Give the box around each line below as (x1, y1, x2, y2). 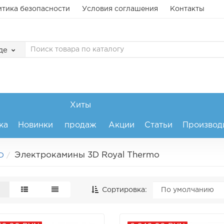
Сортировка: (99, 187, 147, 193)
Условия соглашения (82, 6, 158, 12)
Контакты (170, 6, 204, 12)
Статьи (144, 121, 172, 129)
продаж (64, 121, 96, 129)
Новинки (17, 121, 53, 129)
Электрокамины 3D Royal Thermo (14, 151, 159, 159)
